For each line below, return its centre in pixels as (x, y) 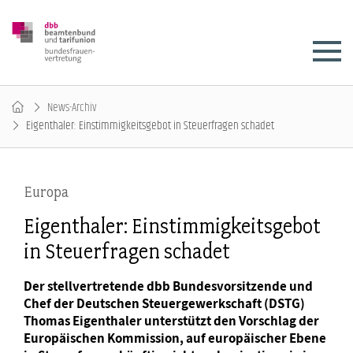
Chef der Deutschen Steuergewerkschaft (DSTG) (164, 303)
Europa (46, 191)
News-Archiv (72, 108)
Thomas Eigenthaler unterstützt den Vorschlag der (171, 320)
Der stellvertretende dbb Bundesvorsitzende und (168, 286)
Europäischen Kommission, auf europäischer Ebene (175, 338)
